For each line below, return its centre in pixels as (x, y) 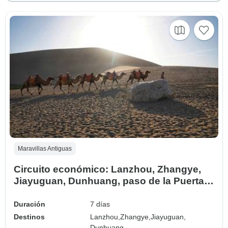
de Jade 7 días (48, 192)
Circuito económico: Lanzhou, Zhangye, (107, 169)
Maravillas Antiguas (45, 148)
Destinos (29, 217)
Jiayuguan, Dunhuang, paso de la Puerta (109, 181)
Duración (30, 204)
